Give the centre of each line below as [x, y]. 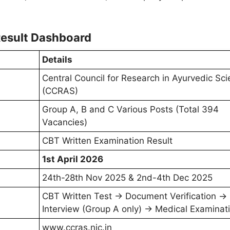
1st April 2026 [73, 159]
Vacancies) [65, 122]
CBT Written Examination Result [107, 141]
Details [57, 60]
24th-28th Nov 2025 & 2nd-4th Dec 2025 [127, 178]
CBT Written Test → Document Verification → [135, 196]
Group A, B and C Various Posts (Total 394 [130, 110]
